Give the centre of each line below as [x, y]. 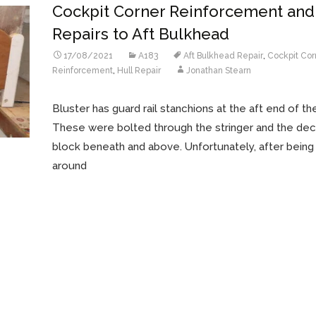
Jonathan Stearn [219, 71]
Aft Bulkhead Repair [223, 56]
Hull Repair [139, 71]
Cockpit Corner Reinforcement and [183, 11]
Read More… [85, 193]
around [69, 166]
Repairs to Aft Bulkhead [141, 34]
